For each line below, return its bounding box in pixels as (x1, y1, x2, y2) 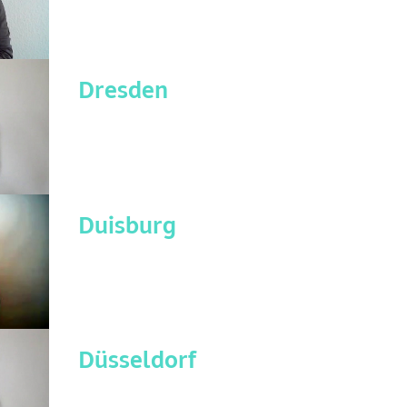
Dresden (78, 76, 169, 107)
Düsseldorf (78, 347, 197, 378)
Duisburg (78, 212, 177, 243)
